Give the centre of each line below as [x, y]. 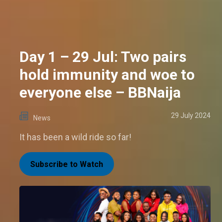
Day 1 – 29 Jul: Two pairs [103, 56]
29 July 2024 [191, 115]
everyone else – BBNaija [100, 92]
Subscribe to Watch [67, 164]
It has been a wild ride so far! [75, 137]
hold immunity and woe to [107, 74]
